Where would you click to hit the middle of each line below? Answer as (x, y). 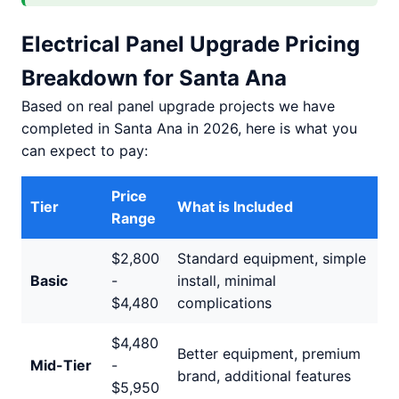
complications (224, 303)
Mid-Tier (61, 365)
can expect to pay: (85, 151)
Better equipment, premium (269, 354)
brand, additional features (264, 376)
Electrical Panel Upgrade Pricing (191, 44)
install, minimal (227, 281)
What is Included (235, 207)
